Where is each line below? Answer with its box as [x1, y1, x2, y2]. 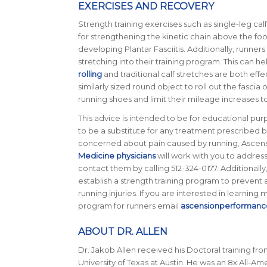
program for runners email [77, 201, 181, 211]
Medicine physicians [77, 151, 156, 161]
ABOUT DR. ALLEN [77, 226, 167, 238]
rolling [77, 69, 102, 79]
